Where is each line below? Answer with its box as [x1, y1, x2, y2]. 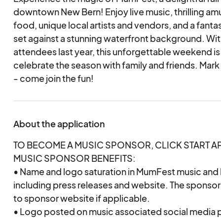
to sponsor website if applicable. [13, 192, 150, 204]
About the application [13, 118, 105, 129]
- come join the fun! [13, 73, 94, 84]
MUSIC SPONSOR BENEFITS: [13, 152, 136, 164]
